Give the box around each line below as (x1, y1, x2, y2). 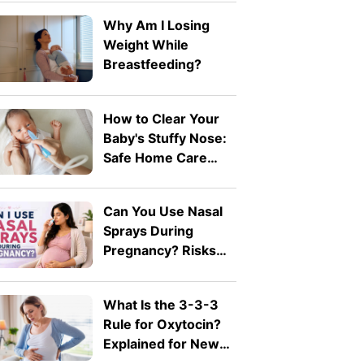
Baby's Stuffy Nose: (102, 129, 227, 146)
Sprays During (102, 223, 193, 240)
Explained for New (102, 335, 219, 352)
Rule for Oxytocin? (102, 315, 221, 332)
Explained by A (102, 262, 197, 279)
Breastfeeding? (102, 56, 201, 73)
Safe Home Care (102, 149, 207, 166)
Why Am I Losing (102, 17, 210, 34)
